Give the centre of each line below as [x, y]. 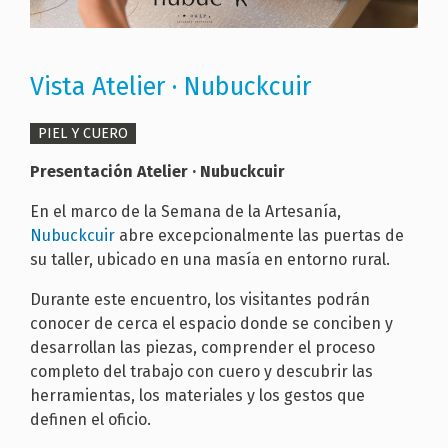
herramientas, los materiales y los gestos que [197, 395]
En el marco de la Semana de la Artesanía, [185, 211]
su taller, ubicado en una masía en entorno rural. [210, 259]
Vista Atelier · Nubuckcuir [170, 86]
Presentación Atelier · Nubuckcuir [159, 171]
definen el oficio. [90, 419]
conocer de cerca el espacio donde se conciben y [211, 323]
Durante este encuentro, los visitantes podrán [200, 299]
